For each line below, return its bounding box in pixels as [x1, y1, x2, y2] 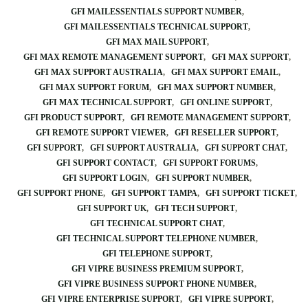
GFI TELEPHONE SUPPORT [102, 249, 210, 258]
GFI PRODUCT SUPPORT [23, 113, 122, 122]
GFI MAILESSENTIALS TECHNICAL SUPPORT [64, 22, 248, 32]
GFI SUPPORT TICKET [206, 188, 295, 198]
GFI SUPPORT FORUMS [163, 158, 256, 168]
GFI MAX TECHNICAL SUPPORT [42, 98, 172, 107]
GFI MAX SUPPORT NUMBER [157, 82, 274, 92]
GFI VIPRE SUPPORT [188, 294, 272, 304]
